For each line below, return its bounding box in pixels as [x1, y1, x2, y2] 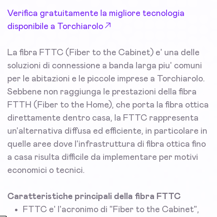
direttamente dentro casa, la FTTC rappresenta [7, 114, 199, 123]
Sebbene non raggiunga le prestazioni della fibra [7, 88, 197, 97]
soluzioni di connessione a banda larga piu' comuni [7, 62, 202, 71]
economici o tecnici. [7, 166, 85, 175]
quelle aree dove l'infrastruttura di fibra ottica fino [7, 140, 206, 149]
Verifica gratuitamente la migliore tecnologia [7, 9, 185, 18]
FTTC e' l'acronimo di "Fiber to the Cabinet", [23, 205, 199, 215]
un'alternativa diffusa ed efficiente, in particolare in [7, 127, 207, 136]
